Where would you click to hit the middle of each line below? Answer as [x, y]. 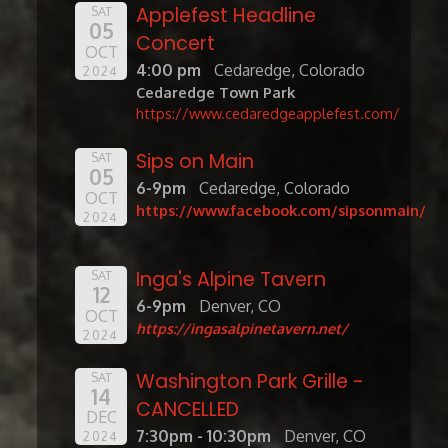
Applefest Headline [226, 16]
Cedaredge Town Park [216, 92]
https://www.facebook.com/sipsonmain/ [281, 210]
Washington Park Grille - [250, 381]
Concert [176, 44]
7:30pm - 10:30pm [204, 435]
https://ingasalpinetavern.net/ [242, 328]
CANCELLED [188, 409]
